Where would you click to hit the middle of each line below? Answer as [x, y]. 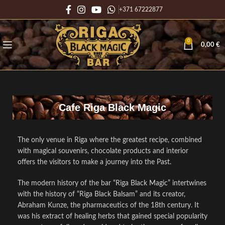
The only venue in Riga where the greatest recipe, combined [110, 140]
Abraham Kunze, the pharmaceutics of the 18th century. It [108, 205]
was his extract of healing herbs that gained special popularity [113, 216]
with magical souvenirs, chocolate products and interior [103, 151]
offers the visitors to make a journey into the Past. [94, 162]
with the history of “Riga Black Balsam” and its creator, [101, 194]
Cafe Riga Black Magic [113, 107]
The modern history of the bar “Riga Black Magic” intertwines [112, 183]
